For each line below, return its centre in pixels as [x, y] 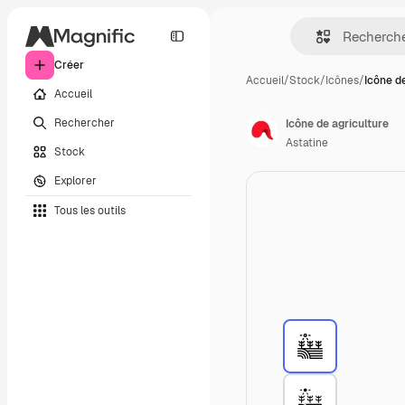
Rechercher [85, 122]
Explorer [75, 180]
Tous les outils [90, 210]
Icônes [342, 80]
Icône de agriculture [337, 124]
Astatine [307, 143]
